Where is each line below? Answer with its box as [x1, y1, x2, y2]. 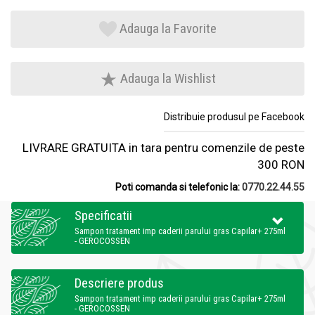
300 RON [257, 157, 304, 172]
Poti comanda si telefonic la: [115, 181, 242, 193]
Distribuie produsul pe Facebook [164, 111, 304, 123]
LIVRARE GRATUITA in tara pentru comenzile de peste [22, 141, 304, 155]
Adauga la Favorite [119, 20, 217, 37]
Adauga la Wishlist [117, 70, 216, 87]
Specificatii [75, 207, 132, 224]
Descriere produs [75, 275, 164, 292]
